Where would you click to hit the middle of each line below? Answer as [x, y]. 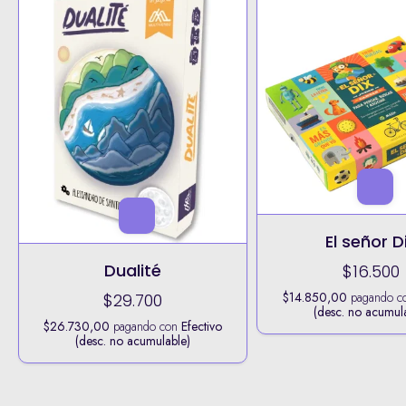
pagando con [145, 327]
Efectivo [201, 327]
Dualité [132, 271]
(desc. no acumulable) [132, 341]
